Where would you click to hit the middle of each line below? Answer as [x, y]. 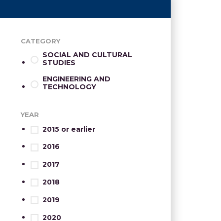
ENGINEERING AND [76, 79]
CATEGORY [40, 41]
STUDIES [59, 62]
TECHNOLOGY [69, 87]
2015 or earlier [69, 129]
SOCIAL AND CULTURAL [87, 55]
